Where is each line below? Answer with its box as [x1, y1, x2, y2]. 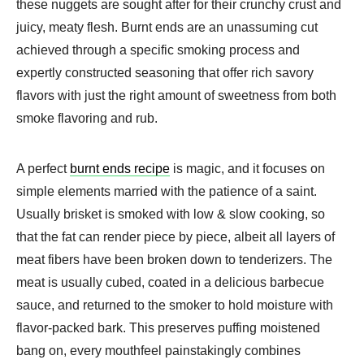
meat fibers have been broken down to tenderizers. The [16, 252, 332, 266]
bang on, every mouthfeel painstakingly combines [16, 343, 301, 357]
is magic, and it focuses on [170, 161, 325, 175]
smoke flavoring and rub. [16, 110, 158, 125]
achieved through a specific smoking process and [16, 42, 300, 57]
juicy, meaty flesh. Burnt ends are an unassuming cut [16, 19, 318, 34]
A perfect [16, 161, 70, 175]
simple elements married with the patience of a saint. [16, 184, 317, 198]
